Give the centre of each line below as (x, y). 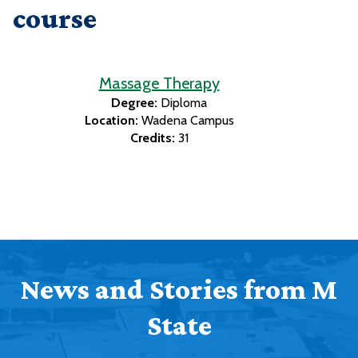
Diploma (184, 103)
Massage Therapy (159, 84)
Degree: (134, 103)
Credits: (152, 138)
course (55, 19)
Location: (111, 121)
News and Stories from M (179, 290)
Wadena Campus (187, 121)
